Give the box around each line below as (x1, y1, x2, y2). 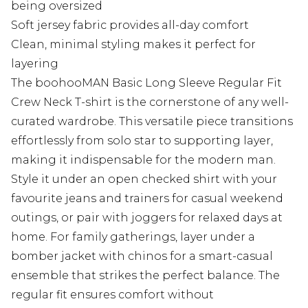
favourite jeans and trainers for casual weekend (11, 192, 283, 206)
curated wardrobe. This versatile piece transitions (11, 115, 293, 129)
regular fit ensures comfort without (11, 288, 214, 302)
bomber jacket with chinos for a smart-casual (11, 250, 273, 263)
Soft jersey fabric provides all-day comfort (11, 19, 249, 32)
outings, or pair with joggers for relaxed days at (11, 211, 283, 225)
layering (11, 57, 58, 71)
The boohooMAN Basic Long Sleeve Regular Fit (11, 76, 282, 90)
